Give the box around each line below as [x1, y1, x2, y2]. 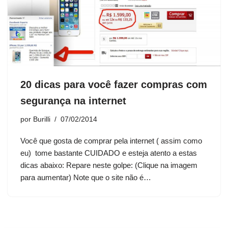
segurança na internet [20, 95, 126, 107]
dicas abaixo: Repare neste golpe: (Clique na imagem [20, 161, 197, 170]
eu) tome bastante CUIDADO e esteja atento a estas [20, 149, 197, 158]
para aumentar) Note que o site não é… [20, 173, 153, 182]
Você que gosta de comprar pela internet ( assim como [20, 136, 202, 146]
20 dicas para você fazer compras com [20, 79, 207, 91]
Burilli [33, 116, 50, 124]
